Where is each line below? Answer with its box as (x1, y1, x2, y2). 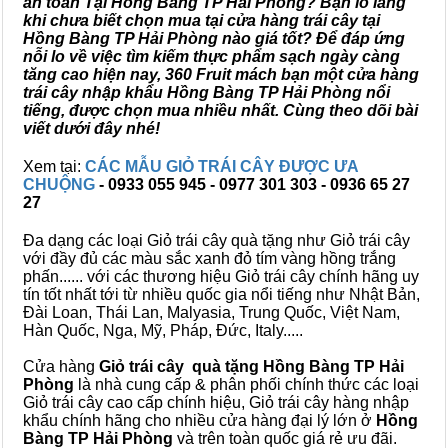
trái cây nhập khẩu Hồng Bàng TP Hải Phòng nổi (23, 84, 390, 101)
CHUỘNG (23, 176, 99, 193)
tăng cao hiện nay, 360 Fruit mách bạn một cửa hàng (23, 66, 419, 83)
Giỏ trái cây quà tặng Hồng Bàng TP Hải (99, 358, 404, 375)
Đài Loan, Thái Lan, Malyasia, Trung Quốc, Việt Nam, (23, 304, 400, 321)
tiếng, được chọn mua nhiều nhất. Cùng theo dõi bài (23, 102, 418, 119)
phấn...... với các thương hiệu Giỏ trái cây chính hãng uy (23, 268, 419, 285)
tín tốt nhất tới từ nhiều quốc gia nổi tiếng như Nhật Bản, (23, 286, 420, 303)
